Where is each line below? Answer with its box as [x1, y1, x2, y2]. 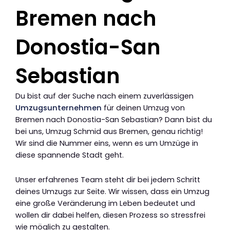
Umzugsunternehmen [15, 102, 102, 113]
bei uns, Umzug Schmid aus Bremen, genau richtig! [15, 126, 203, 137]
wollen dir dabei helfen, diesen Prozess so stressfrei [15, 210, 205, 221]
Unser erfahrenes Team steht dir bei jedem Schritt [15, 175, 200, 185]
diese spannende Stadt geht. [15, 149, 124, 160]
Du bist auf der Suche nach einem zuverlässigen [15, 90, 194, 101]
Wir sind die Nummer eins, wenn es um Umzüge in [15, 138, 198, 148]
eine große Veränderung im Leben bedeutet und [15, 198, 195, 209]
